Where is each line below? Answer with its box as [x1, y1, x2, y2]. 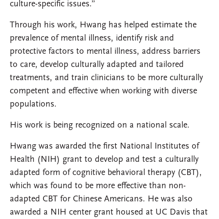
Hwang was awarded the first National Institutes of [10, 142, 199, 152]
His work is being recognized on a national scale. [10, 121, 190, 131]
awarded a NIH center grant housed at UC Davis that [10, 208, 208, 218]
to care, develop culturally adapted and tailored [10, 60, 184, 70]
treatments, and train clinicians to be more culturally [10, 73, 203, 83]
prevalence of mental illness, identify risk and [10, 34, 174, 44]
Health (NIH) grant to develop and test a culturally [10, 155, 198, 165]
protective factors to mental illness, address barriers [10, 47, 200, 57]
